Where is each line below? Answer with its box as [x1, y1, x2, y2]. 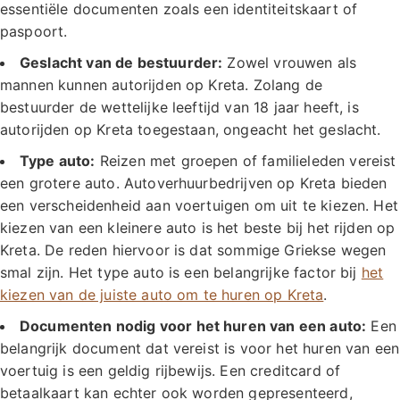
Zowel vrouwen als [222, 54, 357, 72]
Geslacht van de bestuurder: [20, 54, 223, 72]
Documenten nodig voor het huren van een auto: [20, 317, 367, 336]
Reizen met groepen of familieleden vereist [95, 152, 396, 171]
